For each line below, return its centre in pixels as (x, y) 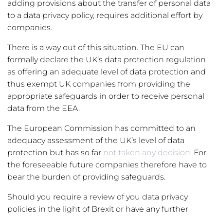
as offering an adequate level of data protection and (107, 72)
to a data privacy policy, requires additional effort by (105, 15)
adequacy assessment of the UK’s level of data (96, 140)
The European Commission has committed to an (101, 128)
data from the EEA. (44, 108)
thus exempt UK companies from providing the (99, 84)
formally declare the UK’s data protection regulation (107, 59)
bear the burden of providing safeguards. (86, 177)
